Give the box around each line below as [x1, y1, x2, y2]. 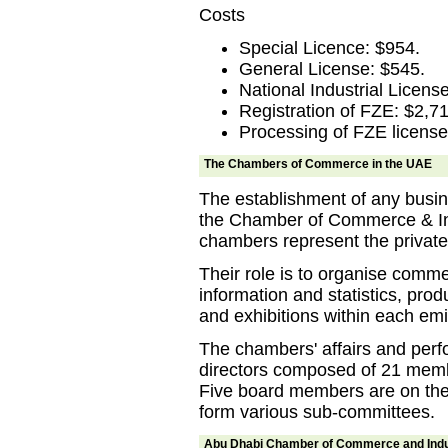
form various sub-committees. [199, 402, 435, 422]
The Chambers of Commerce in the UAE [204, 157, 432, 171]
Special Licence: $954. [239, 38, 420, 58]
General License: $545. [239, 59, 425, 79]
